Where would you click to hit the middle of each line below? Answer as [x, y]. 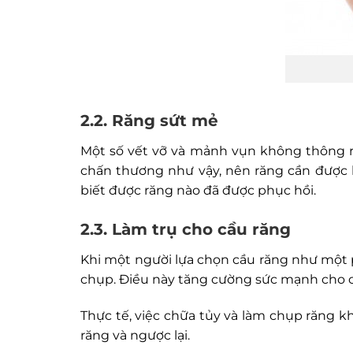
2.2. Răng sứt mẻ [149, 121]
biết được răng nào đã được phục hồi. [198, 190]
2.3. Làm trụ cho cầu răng [186, 229]
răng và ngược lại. [135, 335]
